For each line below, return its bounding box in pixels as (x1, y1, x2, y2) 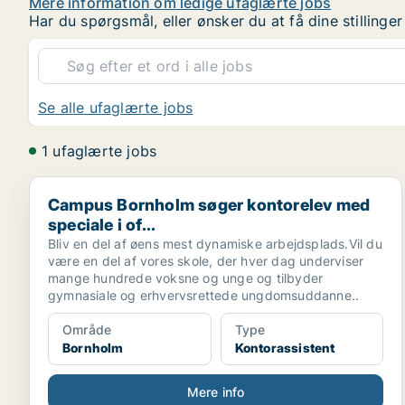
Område (62, 322, 112, 337)
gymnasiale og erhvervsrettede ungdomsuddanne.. (48, 287, 360, 303)
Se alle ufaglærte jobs (38, 99, 193, 117)
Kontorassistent (234, 340, 335, 355)
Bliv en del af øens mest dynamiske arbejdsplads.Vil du (48, 236, 382, 251)
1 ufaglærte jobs (42, 142, 157, 160)
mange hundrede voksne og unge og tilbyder (48, 270, 324, 286)
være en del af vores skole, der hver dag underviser (48, 253, 364, 268)
